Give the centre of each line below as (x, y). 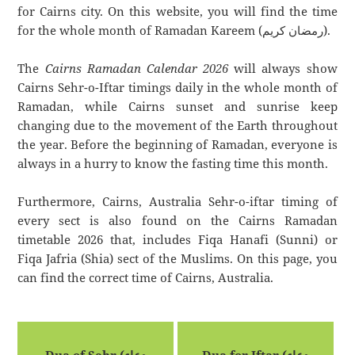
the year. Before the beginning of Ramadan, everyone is (177, 145)
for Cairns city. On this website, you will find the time (177, 11)
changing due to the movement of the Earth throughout (177, 126)
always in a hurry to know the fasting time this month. (173, 164)
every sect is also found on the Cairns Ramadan (177, 221)
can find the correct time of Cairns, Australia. (146, 278)
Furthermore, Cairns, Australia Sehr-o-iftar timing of (177, 202)
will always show (283, 69)
